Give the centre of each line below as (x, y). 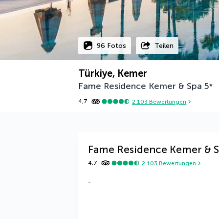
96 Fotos (111, 45)
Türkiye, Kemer (113, 73)
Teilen (164, 45)
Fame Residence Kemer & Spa (140, 86)
